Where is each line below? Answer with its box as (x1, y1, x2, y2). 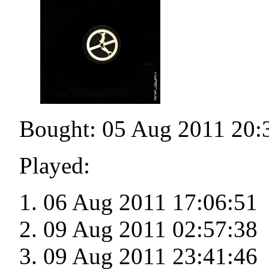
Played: (19, 153, 90, 179)
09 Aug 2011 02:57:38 (43, 216, 258, 243)
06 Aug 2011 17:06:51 (43, 189, 258, 216)
